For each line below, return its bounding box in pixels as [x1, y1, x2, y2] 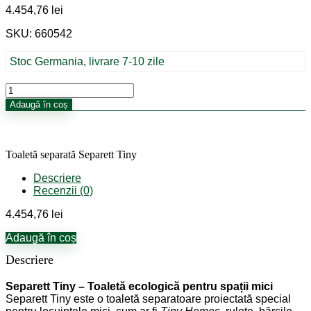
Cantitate [5, 83, 49, 94]
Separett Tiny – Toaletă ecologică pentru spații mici [6, 280, 273, 292]
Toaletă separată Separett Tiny [6, 149, 137, 160]
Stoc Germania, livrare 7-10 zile [10, 56, 165, 67]
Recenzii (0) [33, 185, 93, 196]
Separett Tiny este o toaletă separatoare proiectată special [6, 293, 291, 305]
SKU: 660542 [6, 28, 72, 40]
